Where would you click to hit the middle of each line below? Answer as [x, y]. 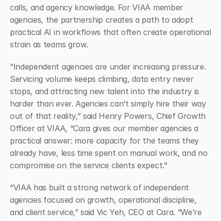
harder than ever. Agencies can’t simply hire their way [108, 104]
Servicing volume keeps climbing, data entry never [102, 79]
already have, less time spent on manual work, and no [109, 153]
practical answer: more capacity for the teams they [104, 141]
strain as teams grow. [49, 44]
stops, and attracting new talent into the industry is [105, 91]
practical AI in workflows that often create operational [110, 32]
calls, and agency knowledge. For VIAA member [96, 7]
